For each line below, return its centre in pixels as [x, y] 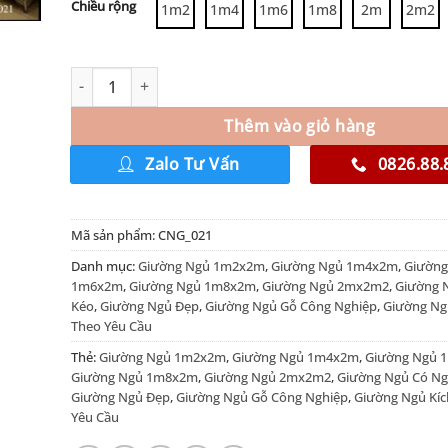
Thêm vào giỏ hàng [300, 125]
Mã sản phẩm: [114, 234]
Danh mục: [104, 265]
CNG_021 [184, 234]
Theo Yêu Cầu [111, 325]
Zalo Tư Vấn [192, 163]
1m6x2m [96, 285]
